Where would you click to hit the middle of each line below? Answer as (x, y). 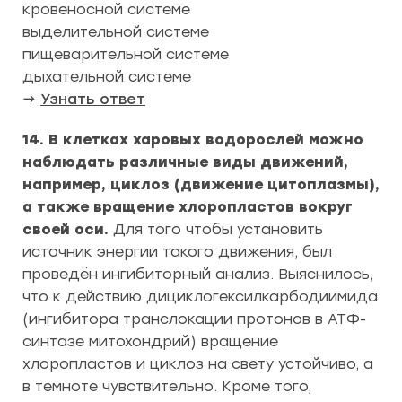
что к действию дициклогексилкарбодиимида (200, 297)
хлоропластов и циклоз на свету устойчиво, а (198, 364)
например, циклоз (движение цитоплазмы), (201, 184)
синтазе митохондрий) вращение (150, 341)
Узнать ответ (93, 99)
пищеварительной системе (126, 54)
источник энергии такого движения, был (177, 252)
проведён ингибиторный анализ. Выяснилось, (198, 274)
